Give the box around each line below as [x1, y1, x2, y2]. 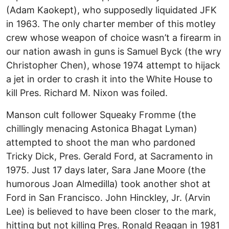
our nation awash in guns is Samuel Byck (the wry [6, 46, 221, 57]
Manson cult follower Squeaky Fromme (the [6, 109, 196, 121]
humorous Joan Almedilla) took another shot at [6, 178, 211, 190]
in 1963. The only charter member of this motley [6, 18, 216, 30]
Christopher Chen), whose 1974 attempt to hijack [6, 60, 220, 71]
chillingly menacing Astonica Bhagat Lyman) [6, 123, 197, 134]
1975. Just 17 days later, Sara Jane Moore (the [6, 165, 205, 176]
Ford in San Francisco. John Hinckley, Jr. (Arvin [6, 192, 211, 203]
